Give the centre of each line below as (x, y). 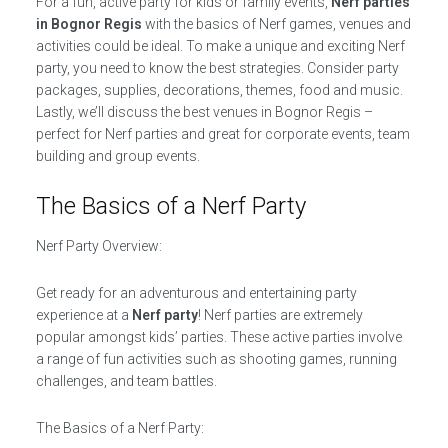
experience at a (83, 314)
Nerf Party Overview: (98, 245)
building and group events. (117, 155)
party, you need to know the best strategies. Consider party (217, 67)
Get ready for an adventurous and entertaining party (196, 292)
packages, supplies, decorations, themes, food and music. (219, 89)
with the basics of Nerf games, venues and (276, 23)
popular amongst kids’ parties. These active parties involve (218, 336)
